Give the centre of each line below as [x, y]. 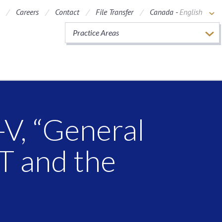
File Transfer [114, 12]
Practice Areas [96, 32]
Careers [27, 12]
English [191, 12]
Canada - [165, 12]
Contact [67, 12]
